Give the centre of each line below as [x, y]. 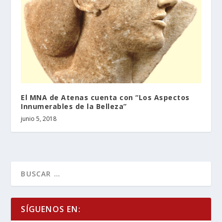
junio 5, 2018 [39, 118]
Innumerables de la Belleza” [74, 106]
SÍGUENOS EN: [51, 209]
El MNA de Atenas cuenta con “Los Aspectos [105, 97]
